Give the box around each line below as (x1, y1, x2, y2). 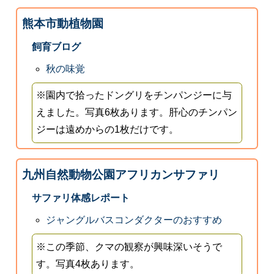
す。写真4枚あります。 (36, 258, 140, 269)
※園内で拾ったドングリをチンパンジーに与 (36, 90, 232, 101)
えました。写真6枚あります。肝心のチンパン (36, 107, 238, 118)
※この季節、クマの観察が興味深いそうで (36, 241, 223, 252)
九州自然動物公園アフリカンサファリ (21, 168, 220, 182)
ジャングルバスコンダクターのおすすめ (46, 215, 223, 226)
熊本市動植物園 (21, 17, 103, 31)
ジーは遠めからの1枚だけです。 (36, 124, 179, 135)
